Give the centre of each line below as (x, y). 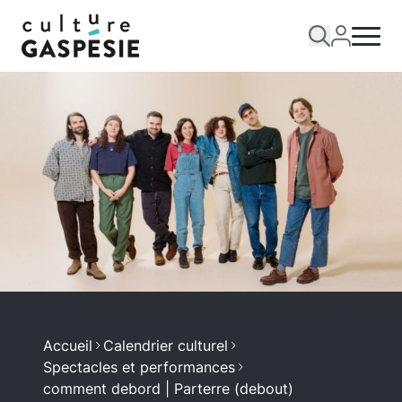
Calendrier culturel (166, 345)
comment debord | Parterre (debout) (168, 388)
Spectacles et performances (139, 367)
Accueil (68, 345)
